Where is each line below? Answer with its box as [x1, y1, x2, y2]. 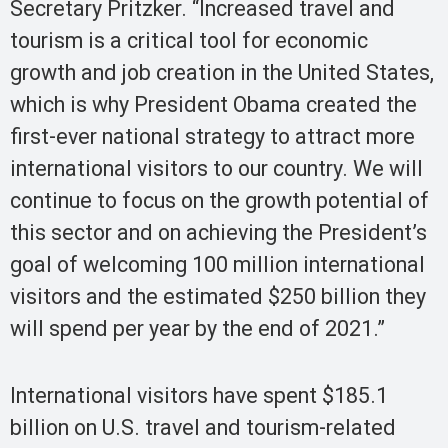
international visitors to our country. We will [10, 156, 423, 182]
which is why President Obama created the [10, 92, 417, 118]
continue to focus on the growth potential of [10, 188, 429, 214]
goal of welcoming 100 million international [10, 252, 425, 278]
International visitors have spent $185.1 [10, 382, 388, 408]
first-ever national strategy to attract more [10, 124, 415, 150]
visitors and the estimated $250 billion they [10, 284, 426, 310]
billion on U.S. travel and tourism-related [10, 414, 396, 440]
